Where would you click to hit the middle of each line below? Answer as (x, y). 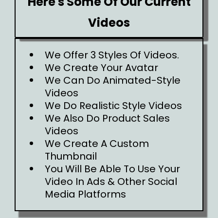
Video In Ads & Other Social (111, 182)
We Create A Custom (97, 144)
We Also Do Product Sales (107, 118)
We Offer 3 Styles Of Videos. (112, 55)
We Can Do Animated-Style (113, 80)
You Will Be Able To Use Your (112, 169)
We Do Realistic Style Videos (113, 106)
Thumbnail (71, 156)
